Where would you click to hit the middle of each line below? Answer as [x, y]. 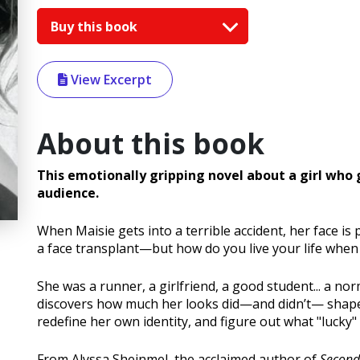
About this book [151, 144]
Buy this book [96, 26]
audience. [68, 193]
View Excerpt [110, 80]
